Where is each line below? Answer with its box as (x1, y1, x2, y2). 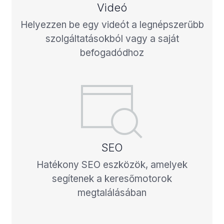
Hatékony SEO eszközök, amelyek (36, 158, 187, 170)
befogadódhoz (80, 46, 144, 58)
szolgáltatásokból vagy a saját (45, 32, 179, 44)
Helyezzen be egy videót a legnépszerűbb (20, 18, 204, 30)
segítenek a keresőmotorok (52, 172, 172, 184)
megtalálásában (77, 186, 146, 198)
